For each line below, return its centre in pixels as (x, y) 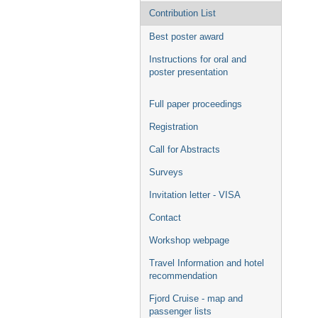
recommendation (183, 276)
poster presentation (188, 72)
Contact (165, 218)
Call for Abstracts (185, 149)
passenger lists (180, 311)
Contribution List (182, 13)
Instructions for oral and (198, 59)
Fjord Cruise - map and (196, 298)
